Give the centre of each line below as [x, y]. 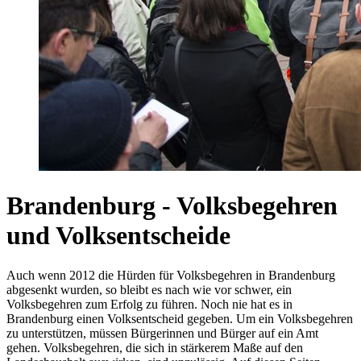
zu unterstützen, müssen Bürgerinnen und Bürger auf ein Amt [162, 333]
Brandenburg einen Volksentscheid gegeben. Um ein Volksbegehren [180, 318]
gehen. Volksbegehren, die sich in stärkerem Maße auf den [155, 347]
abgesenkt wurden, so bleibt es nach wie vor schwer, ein [149, 289]
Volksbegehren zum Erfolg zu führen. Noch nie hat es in [149, 304]
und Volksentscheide [118, 236]
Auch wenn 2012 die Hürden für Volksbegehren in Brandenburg [171, 275]
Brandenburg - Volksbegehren [172, 206]
